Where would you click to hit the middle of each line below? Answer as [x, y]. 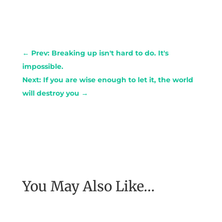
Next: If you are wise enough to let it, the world [108, 80]
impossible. [43, 66]
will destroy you [51, 93]
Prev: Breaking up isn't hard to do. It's [100, 53]
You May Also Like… [88, 186]
